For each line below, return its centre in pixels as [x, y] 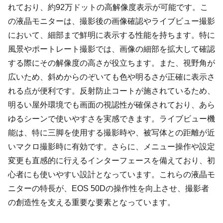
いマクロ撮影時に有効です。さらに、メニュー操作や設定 [111, 147]
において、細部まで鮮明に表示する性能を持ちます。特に [111, 35]
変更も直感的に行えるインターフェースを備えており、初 [111, 161]
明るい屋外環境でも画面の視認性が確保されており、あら [111, 105]
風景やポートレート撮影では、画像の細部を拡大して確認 [111, 49]
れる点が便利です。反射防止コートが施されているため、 [111, 91]
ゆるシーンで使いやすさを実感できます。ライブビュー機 [111, 119]
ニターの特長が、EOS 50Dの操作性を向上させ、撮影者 [109, 189]
